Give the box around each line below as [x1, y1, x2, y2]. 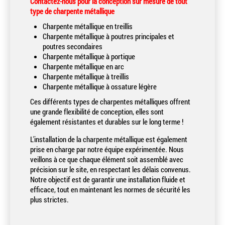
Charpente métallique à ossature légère [47, 81, 157, 91]
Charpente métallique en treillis [47, 21, 133, 31]
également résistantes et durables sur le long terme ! [30, 117, 185, 127]
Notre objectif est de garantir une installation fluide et [30, 174, 185, 184]
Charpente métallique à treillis [47, 71, 129, 81]
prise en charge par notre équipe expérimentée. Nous [30, 144, 184, 154]
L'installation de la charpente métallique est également [30, 134, 187, 144]
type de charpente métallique [30, 6, 115, 16]
